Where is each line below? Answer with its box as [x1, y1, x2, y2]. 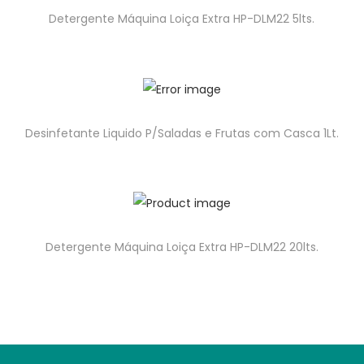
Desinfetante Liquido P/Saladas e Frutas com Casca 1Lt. [24, 124, 339, 141]
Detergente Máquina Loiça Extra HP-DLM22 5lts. [49, 11, 315, 28]
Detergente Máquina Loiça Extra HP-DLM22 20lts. [45, 238, 318, 255]
